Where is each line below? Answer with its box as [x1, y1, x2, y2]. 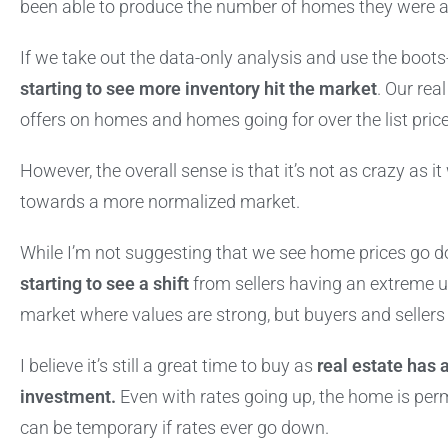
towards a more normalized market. [20, 192, 304, 213]
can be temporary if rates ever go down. [20, 418, 333, 439]
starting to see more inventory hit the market [20, 79, 377, 100]
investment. [20, 387, 116, 408]
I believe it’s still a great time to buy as [20, 356, 317, 377]
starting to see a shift [20, 274, 189, 295]
